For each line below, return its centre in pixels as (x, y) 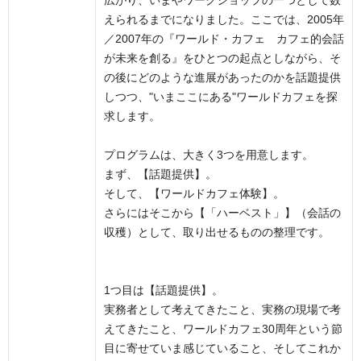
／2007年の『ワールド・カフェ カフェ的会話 (224, 39)
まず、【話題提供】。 (160, 174)
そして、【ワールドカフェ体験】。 (194, 194)
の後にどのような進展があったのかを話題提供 (222, 78)
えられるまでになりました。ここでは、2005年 (224, 20)
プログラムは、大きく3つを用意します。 (209, 155)
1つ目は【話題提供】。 (164, 290)
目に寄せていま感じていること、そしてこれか (222, 349)
